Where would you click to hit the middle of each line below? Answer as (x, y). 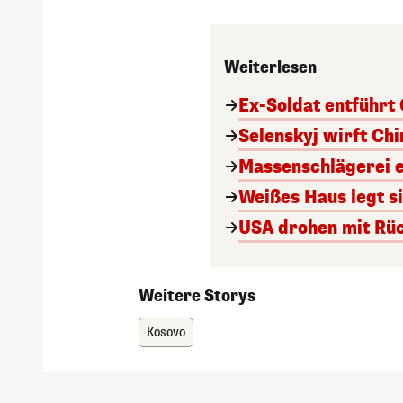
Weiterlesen (270, 68)
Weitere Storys (197, 296)
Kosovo (166, 333)
